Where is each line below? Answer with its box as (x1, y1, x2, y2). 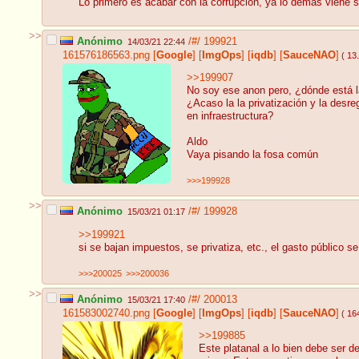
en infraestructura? (187, 111, 273, 123)
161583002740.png (63, 307, 150, 319)
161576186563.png (63, 49, 150, 61)
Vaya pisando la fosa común (187, 149, 318, 161)
